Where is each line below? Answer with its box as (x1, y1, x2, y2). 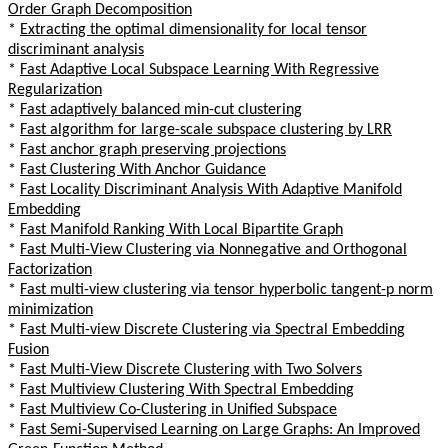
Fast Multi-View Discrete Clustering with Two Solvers (20, 361, 362, 378)
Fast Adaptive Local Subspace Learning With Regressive (20, 61, 379, 78)
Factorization (8, 261, 92, 278)
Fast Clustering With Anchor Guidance (20, 161, 266, 178)
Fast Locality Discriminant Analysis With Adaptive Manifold (20, 181, 402, 198)
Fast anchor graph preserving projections (20, 141, 286, 158)
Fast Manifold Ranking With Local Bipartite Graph (20, 221, 343, 238)
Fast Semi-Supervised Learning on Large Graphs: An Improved (20, 421, 420, 438)
